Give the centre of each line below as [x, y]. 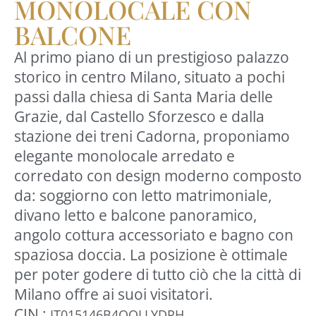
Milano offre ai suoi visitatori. [114, 294]
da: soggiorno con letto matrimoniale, [143, 195]
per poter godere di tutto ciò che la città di [158, 274]
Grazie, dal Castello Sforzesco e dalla [139, 116]
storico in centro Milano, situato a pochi [150, 77]
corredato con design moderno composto [158, 176]
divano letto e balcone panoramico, [137, 215]
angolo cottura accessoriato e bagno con [154, 235]
